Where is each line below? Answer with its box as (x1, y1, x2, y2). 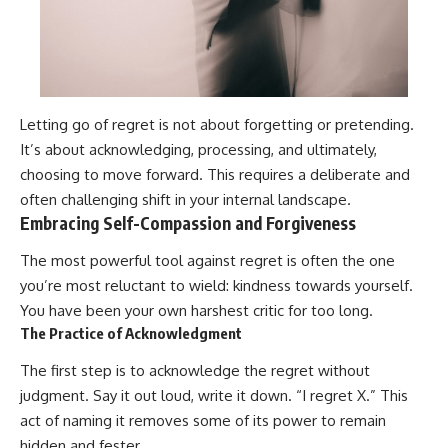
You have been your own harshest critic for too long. (20, 301, 373, 321)
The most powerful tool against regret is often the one (20, 251, 395, 271)
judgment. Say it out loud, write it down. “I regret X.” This (20, 385, 408, 405)
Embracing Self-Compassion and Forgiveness (20, 211, 356, 234)
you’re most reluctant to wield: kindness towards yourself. (20, 276, 413, 296)
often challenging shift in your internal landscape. (20, 189, 351, 209)
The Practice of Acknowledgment (20, 324, 242, 343)
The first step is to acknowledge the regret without (20, 360, 370, 380)
